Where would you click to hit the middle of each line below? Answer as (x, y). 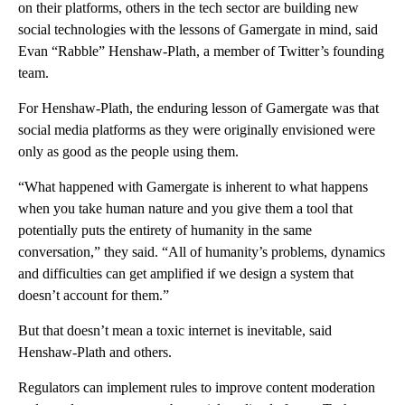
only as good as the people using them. (128, 151)
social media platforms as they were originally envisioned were (197, 129)
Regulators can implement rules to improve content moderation (197, 387)
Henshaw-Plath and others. (95, 352)
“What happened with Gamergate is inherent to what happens (193, 186)
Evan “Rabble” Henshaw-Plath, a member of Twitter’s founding (201, 51)
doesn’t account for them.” (94, 295)
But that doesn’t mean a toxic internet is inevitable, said (175, 330)
